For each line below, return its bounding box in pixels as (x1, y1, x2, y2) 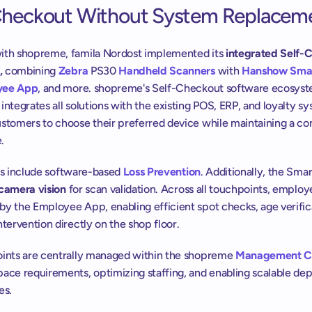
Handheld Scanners (118, 63, 215, 77)
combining (2, 63, 58, 77)
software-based (45, 164, 120, 178)
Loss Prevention (123, 164, 201, 178)
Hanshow (241, 63, 288, 77)
